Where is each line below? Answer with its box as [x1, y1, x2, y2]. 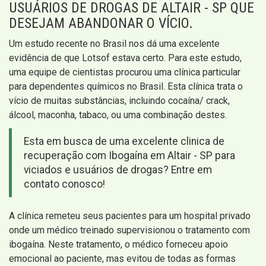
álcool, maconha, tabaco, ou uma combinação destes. [9, 109, 227, 121]
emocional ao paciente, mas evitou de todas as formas [9, 253, 236, 265]
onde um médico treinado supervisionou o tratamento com [9, 224, 250, 236]
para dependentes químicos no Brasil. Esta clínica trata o [9, 81, 243, 93]
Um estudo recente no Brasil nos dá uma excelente [9, 38, 220, 50]
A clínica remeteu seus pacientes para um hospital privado [9, 210, 251, 222]
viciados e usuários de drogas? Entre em [24, 164, 212, 176]
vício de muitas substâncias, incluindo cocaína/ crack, [9, 95, 230, 107]
